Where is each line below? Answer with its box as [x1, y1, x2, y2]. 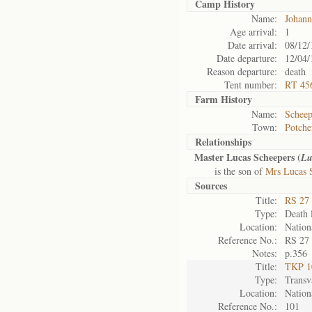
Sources [195, 178, 227, 193]
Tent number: [224, 78, 277, 91]
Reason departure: [207, 65, 277, 78]
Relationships [195, 134, 251, 149]
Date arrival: [228, 38, 277, 52]
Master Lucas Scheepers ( [194, 150, 301, 164]
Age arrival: [230, 25, 277, 38]
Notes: [252, 247, 277, 260]
